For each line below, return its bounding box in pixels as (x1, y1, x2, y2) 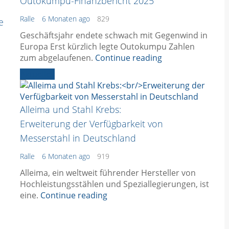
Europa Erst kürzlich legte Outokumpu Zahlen (20, 40, 195, 52)
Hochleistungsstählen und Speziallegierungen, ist (20, 178, 209, 190)
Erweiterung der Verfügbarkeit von (20, 117, 163, 130)
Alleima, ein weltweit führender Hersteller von (20, 167, 196, 178)
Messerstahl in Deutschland (20, 131, 136, 144)
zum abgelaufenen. (20, 52, 95, 63)
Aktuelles (20, 68, 55, 80)
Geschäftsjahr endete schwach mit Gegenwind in (20, 29, 208, 41)
